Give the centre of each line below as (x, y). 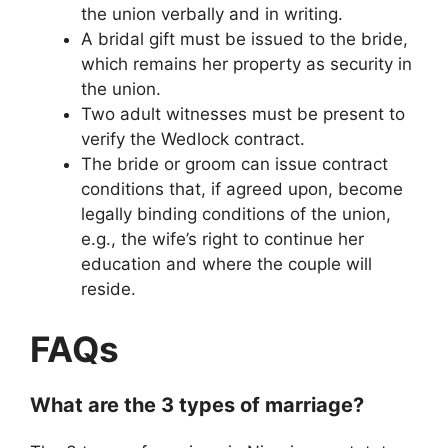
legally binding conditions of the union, (236, 214)
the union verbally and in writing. (212, 14)
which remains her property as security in (246, 64)
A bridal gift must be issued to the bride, (244, 39)
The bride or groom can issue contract (234, 164)
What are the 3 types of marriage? (197, 404)
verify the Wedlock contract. (193, 139)
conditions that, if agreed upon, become (242, 189)
